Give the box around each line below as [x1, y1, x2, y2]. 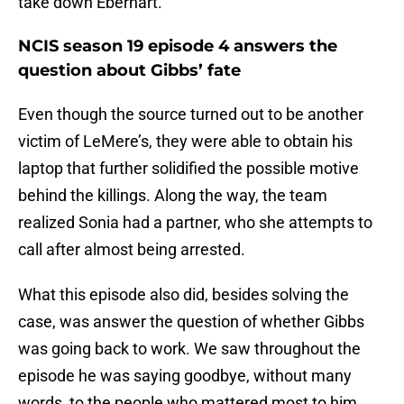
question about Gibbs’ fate [18, 60, 241, 81]
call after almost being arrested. [18, 240, 245, 260]
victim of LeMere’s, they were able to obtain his [18, 132, 353, 151]
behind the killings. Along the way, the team [18, 186, 327, 206]
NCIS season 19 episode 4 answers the [18, 36, 337, 57]
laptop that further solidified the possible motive [18, 159, 359, 179]
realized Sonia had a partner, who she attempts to [18, 213, 372, 233]
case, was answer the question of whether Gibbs [18, 312, 364, 332]
